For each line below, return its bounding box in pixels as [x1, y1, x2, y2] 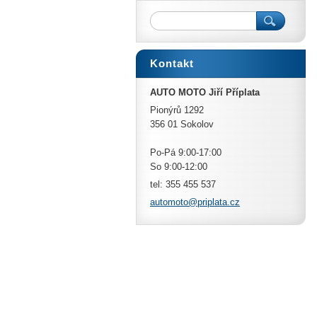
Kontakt [150, 57, 194, 69]
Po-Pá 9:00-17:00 [150, 147, 221, 158]
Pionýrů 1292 [150, 105, 204, 115]
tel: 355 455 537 [150, 179, 216, 190]
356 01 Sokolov [150, 119, 214, 129]
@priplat [188, 197, 222, 207]
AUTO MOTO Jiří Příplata [150, 87, 260, 98]
